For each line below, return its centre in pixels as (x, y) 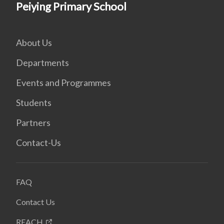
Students (34, 102)
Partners (33, 122)
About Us (34, 42)
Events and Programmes (63, 82)
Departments (42, 62)
